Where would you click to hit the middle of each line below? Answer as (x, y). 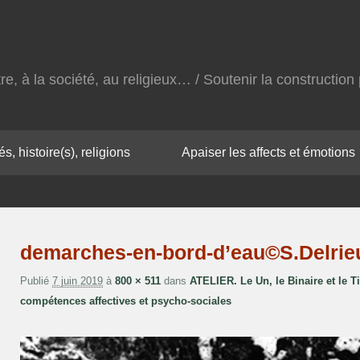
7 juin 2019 (78, 280)
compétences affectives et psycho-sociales (126, 301)
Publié (36, 280)
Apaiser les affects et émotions (268, 152)
